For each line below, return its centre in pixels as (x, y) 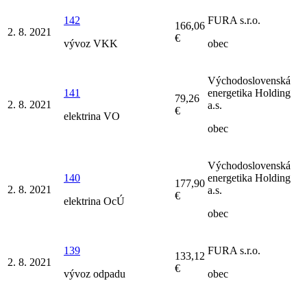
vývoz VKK (91, 43)
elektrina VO (92, 116)
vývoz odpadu (95, 273)
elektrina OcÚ (94, 201)
